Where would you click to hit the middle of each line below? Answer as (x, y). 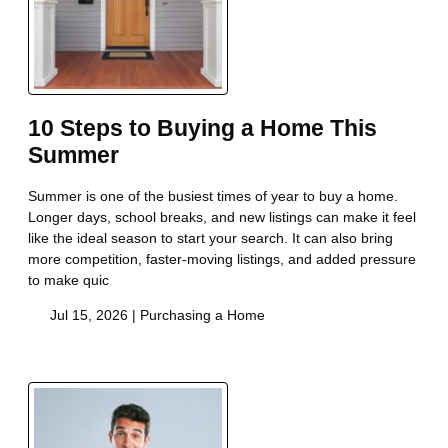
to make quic (68, 279)
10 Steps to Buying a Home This (202, 129)
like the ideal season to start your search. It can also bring (210, 237)
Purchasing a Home (202, 314)
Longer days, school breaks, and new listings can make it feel (222, 216)
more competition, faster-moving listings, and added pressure (222, 258)
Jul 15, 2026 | (92, 314)
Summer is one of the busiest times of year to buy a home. (213, 195)
